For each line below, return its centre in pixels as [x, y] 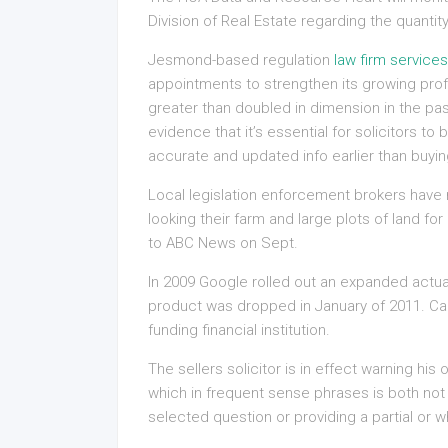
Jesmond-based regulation [241, 60]
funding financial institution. [239, 330]
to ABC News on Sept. [223, 243]
